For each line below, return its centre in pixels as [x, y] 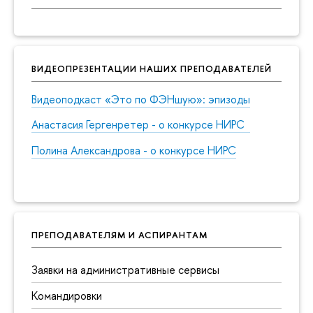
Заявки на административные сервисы [125, 269]
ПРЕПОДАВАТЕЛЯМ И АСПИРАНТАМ [119, 235]
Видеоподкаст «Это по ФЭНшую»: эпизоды [141, 99]
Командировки [67, 295]
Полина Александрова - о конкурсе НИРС [134, 151]
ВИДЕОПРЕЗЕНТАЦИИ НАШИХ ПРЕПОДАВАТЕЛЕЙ [152, 68]
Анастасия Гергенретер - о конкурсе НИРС [141, 125]
